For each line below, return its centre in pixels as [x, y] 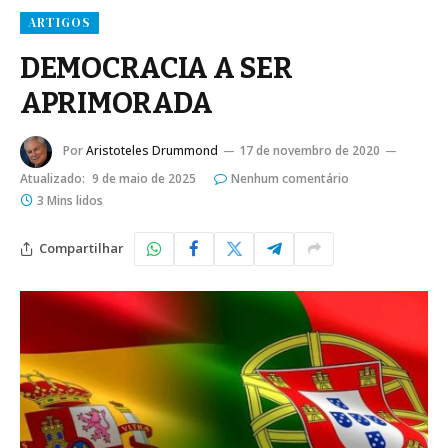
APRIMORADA [117, 103]
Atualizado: [52, 178]
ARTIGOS [60, 22]
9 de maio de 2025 [144, 178]
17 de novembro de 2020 [309, 151]
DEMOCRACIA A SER [156, 68]
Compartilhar [81, 248]
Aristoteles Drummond [152, 151]
